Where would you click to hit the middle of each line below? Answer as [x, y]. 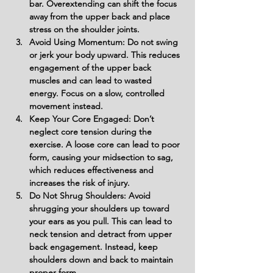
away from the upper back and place [101, 16]
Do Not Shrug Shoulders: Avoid [91, 196]
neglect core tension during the [92, 132]
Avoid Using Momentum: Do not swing [105, 42]
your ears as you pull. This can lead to [102, 221]
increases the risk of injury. [80, 183]
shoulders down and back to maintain [102, 260]
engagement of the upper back [91, 68]
